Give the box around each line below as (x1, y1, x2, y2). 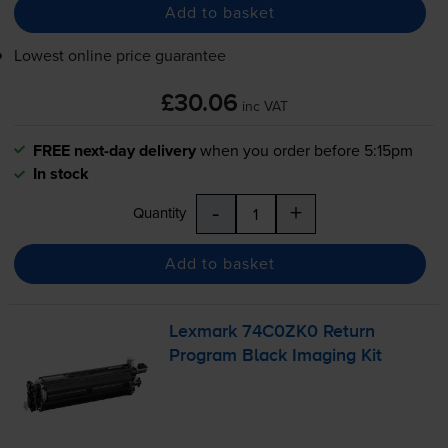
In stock (32, 161, 89, 185)
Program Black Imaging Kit (169, 346, 383, 365)
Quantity (132, 201, 186, 223)
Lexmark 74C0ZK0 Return (169, 322, 376, 341)
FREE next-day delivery (32, 138, 196, 162)
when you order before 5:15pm (199, 138, 413, 161)
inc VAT (241, 95, 288, 116)
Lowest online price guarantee (13, 43, 226, 66)
